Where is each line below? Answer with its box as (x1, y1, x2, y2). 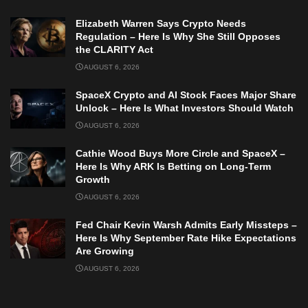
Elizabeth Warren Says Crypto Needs (76, 18, 246, 30)
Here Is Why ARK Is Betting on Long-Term (76, 161, 271, 173)
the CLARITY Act (76, 44, 153, 56)
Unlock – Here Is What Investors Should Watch (76, 102, 294, 114)
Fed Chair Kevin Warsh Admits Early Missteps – (76, 219, 297, 231)
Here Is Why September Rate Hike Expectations (76, 232, 296, 244)
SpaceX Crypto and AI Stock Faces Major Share (76, 89, 296, 101)
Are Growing (76, 245, 134, 257)
